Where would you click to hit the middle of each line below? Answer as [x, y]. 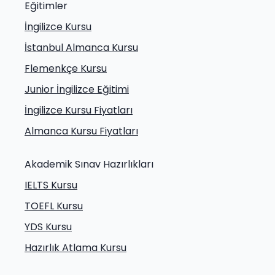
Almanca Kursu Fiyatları [81, 131]
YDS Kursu [48, 227]
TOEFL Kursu [54, 206]
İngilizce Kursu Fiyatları [79, 110]
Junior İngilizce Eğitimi [77, 89]
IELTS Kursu [51, 185]
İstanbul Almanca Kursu [81, 47]
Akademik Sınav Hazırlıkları [89, 164]
